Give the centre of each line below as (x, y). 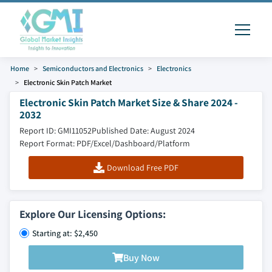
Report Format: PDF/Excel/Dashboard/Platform (105, 143)
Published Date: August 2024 (143, 131)
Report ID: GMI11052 (56, 131)
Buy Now (141, 257)
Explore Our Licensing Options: (93, 214)
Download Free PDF (142, 168)
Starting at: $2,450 (65, 233)
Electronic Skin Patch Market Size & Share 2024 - (129, 102)
